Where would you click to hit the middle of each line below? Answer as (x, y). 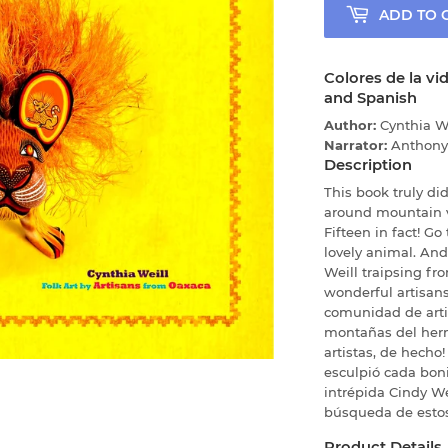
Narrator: (357, 145)
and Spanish (370, 97)
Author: (352, 125)
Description (368, 165)
